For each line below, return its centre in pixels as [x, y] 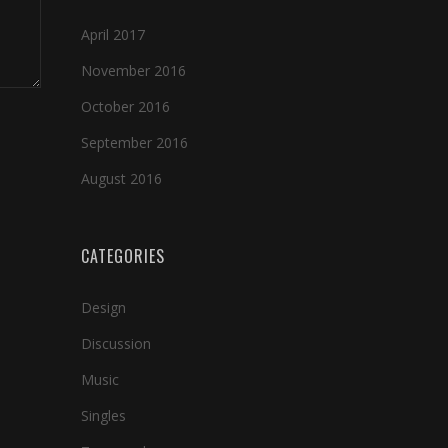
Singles [103, 415]
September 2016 [134, 142]
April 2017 [113, 34]
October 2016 [125, 106]
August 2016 [121, 178]
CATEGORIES [123, 256]
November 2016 [133, 70]
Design [103, 307]
